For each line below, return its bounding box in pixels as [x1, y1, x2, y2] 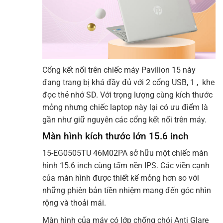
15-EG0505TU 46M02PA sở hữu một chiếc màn [42, 148, 208, 158]
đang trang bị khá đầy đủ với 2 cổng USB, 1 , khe [42, 78, 215, 88]
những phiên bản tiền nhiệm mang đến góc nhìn [42, 185, 211, 195]
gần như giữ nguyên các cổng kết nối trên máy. [42, 115, 207, 125]
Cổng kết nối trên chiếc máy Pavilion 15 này [42, 65, 196, 75]
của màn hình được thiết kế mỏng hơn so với [42, 173, 199, 183]
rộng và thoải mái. [42, 198, 106, 208]
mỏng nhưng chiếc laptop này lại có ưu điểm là [42, 103, 208, 112]
